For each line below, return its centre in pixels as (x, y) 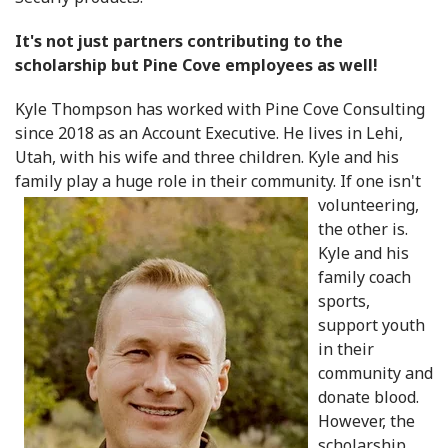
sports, (344, 301)
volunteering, (368, 205)
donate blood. (368, 397)
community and (375, 373)
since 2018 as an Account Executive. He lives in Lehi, (209, 133)
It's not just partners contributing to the (179, 41)
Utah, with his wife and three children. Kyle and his (207, 157)
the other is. (365, 229)
